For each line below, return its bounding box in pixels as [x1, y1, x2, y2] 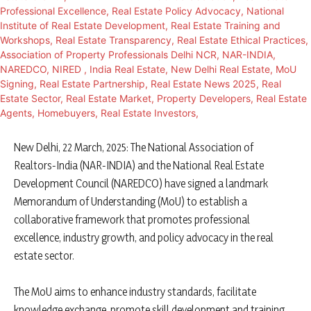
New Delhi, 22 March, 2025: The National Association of [14, 140, 253, 155]
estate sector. [14, 249, 74, 263]
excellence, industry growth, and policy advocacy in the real [14, 230, 274, 245]
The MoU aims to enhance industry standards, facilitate [14, 285, 256, 299]
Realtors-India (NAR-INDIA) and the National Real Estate [14, 158, 264, 173]
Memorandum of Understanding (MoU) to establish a [14, 194, 247, 209]
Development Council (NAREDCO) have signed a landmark [14, 176, 268, 191]
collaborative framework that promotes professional [14, 212, 250, 227]
